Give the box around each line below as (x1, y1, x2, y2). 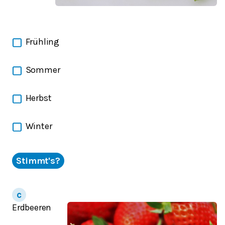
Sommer (25, 64, 60, 75)
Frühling (25, 36, 59, 47)
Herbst (25, 92, 52, 103)
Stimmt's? (16, 155, 61, 166)
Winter (25, 120, 52, 132)
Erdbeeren (12, 201, 52, 213)
